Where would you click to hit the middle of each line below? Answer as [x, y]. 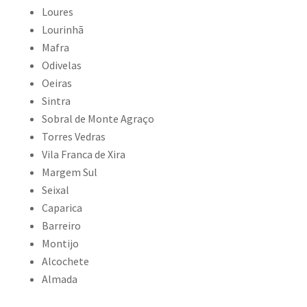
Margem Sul [69, 172]
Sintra [56, 101]
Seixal [55, 190]
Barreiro [61, 225]
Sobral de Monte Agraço [98, 119]
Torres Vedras [73, 136]
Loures [57, 12]
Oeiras [57, 83]
